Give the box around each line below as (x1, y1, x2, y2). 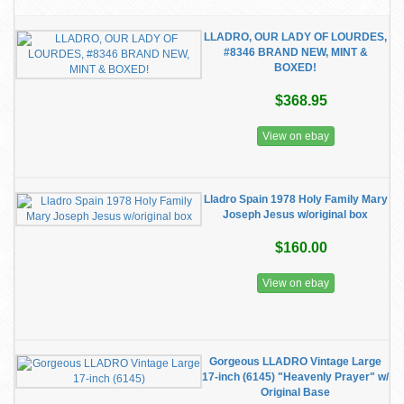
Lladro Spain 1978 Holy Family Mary (203, 193, 388, 206)
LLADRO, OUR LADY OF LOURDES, (204, 31, 387, 43)
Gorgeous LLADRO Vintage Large (209, 355, 381, 368)
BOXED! (274, 61, 317, 74)
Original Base (261, 386, 330, 399)
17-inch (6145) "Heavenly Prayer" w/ (202, 371, 389, 383)
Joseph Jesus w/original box (223, 208, 368, 221)
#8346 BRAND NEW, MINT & (223, 46, 368, 59)
